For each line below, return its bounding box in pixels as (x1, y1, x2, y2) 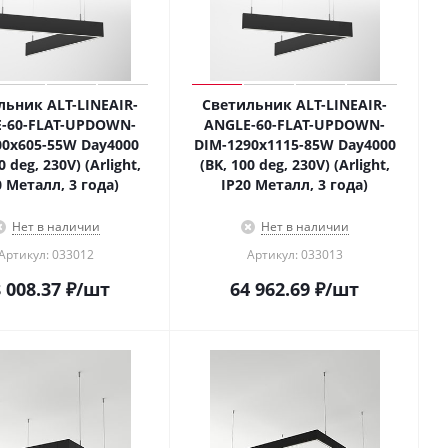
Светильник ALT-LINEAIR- (202, 95, 387, 114)
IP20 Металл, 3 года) (221, 175, 368, 194)
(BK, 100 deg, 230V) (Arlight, (199, 155, 390, 174)
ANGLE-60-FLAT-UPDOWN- (204, 115, 385, 134)
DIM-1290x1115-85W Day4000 (193, 135, 396, 154)
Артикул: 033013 (246, 246, 343, 263)
